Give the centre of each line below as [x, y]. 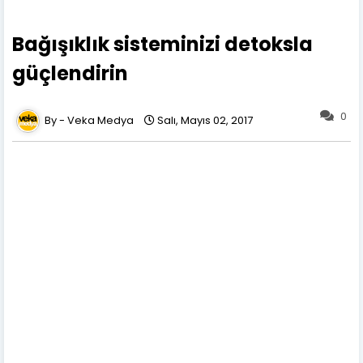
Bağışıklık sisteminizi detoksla [162, 44]
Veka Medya [100, 120]
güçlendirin [70, 73]
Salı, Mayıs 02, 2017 [205, 120]
